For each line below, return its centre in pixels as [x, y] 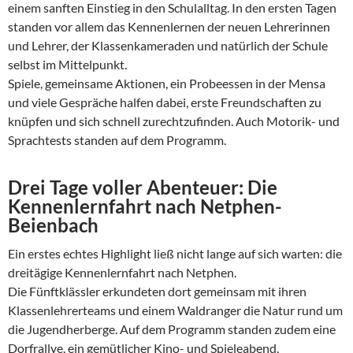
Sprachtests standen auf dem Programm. [117, 139]
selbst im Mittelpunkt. [67, 64]
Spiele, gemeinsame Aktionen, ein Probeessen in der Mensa [167, 83]
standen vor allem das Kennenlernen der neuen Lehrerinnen [169, 26]
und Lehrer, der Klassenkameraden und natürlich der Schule [168, 45]
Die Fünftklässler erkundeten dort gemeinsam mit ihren [157, 291]
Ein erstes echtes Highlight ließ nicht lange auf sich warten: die [175, 253]
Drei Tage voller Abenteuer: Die [143, 187]
